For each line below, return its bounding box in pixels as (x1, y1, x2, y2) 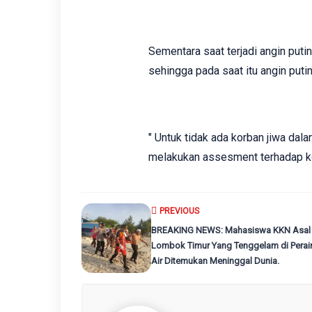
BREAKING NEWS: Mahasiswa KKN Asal (151, 225, 311, 235)
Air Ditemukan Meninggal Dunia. (151, 256, 279, 266)
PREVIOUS (159, 206, 199, 216)
